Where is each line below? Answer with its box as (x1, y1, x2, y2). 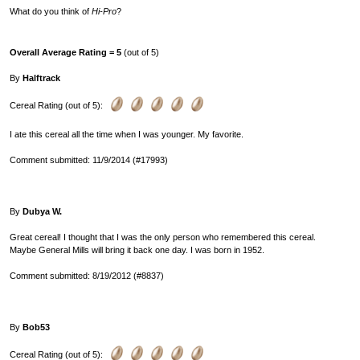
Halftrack (22, 72, 60, 83)
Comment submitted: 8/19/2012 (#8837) (10, 270, 164, 280)
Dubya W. (22, 206, 62, 216)
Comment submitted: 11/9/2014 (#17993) (10, 154, 168, 165)
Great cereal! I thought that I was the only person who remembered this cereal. (10, 231, 316, 242)
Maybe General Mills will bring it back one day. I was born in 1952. (10, 244, 264, 255)
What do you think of (10, 6, 92, 16)
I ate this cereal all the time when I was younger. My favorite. (10, 129, 243, 139)
